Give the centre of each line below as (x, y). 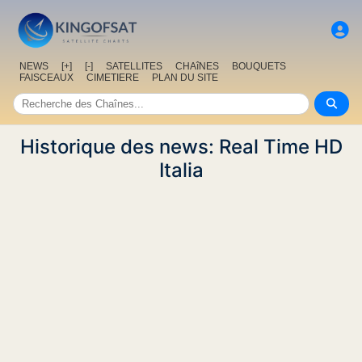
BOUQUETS (259, 67)
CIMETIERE (113, 78)
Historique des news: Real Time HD (181, 147)
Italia (181, 170)
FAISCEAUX (46, 78)
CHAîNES (197, 67)
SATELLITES (134, 67)
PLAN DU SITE (185, 78)
